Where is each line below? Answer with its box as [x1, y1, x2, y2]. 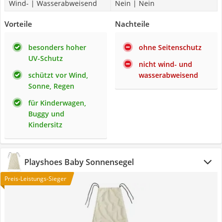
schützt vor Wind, [28, 70, 88, 80]
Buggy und [28, 109, 64, 118]
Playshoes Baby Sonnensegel [24, 157, 134, 167]
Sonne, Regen [28, 81, 74, 91]
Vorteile [4, 19, 32, 29]
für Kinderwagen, [28, 98, 86, 108]
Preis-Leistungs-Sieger [4, 174, 66, 183]
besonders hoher [28, 43, 86, 52]
